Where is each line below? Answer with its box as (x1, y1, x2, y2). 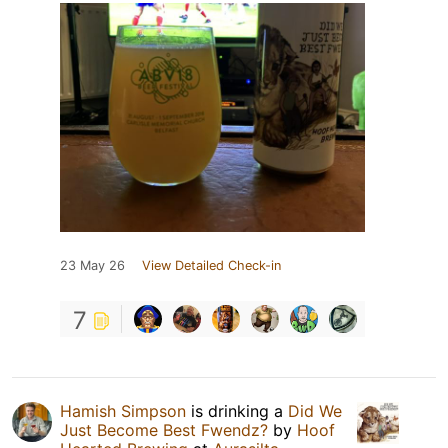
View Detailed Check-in (142, 257, 281, 273)
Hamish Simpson (60, 400, 186, 421)
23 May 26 (60, 257, 125, 273)
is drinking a (186, 400, 288, 421)
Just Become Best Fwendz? (60, 419, 268, 440)
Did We (288, 400, 342, 421)
